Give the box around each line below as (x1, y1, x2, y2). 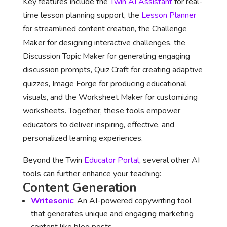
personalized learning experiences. (22, 133, 143, 144)
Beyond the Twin (22, 155, 84, 166)
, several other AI (139, 155, 200, 166)
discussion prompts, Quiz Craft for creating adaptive (22, 64, 203, 75)
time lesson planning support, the (22, 10, 141, 21)
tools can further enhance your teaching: (22, 168, 161, 179)
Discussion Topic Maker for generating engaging (22, 51, 190, 62)
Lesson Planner (141, 10, 196, 21)
